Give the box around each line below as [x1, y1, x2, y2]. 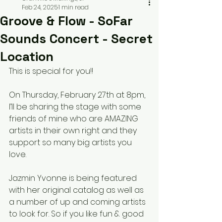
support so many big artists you [9, 137, 134, 149]
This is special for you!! [9, 65, 95, 77]
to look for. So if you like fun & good [9, 208, 146, 220]
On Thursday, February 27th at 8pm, [9, 89, 147, 101]
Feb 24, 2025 [22, 3, 57, 12]
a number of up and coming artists [9, 196, 148, 208]
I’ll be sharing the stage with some [9, 101, 143, 113]
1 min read [58, 3, 89, 12]
